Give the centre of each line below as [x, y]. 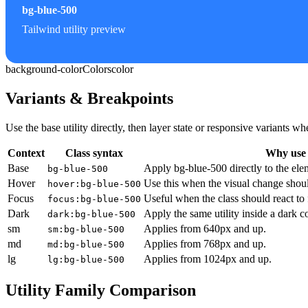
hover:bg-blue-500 [94, 184]
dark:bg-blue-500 [91, 214]
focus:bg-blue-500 [94, 199]
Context [26, 153]
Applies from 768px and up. [205, 243]
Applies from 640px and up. [205, 228]
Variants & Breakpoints [89, 98]
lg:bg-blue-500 [86, 259]
